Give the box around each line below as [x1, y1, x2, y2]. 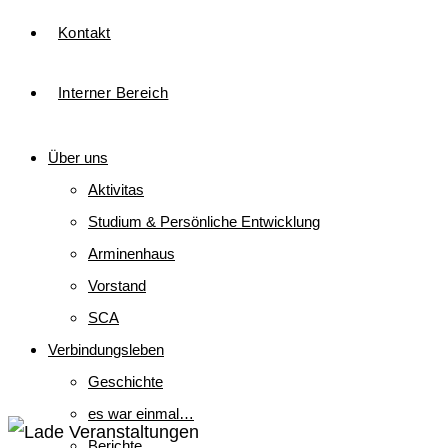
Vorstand [88, 277, 146, 294]
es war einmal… [88, 405, 194, 422]
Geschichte [88, 373, 163, 390]
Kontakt [58, 24, 111, 41]
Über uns [48, 149, 108, 166]
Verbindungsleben [48, 341, 164, 358]
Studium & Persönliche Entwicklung [88, 213, 320, 230]
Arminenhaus [88, 245, 175, 262]
